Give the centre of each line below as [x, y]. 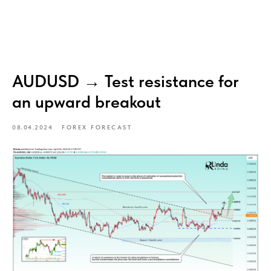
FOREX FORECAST [97, 127]
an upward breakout [87, 102]
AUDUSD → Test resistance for [126, 81]
